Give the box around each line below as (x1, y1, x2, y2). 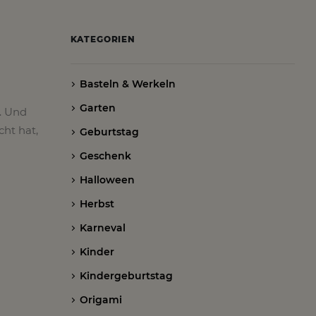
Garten (79, 102, 116, 114)
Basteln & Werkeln (79, 78, 176, 90)
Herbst (79, 197, 114, 210)
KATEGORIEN (70, 34, 136, 44)
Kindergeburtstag (79, 269, 173, 282)
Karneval (79, 221, 126, 234)
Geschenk (79, 150, 131, 162)
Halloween (79, 174, 135, 186)
